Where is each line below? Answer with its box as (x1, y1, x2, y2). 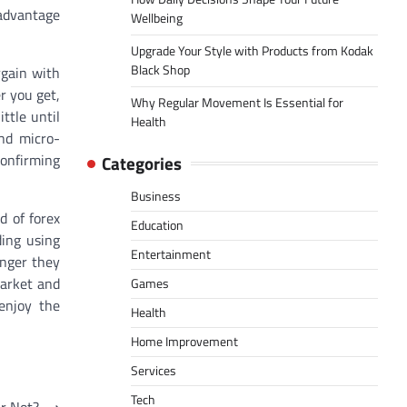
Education (131, 215, 184, 236)
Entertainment (131, 244, 211, 265)
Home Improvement (131, 332, 238, 352)
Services (131, 361, 176, 382)
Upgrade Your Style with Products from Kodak (131, 41, 373, 62)
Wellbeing (131, 8, 183, 29)
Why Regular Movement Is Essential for (131, 93, 343, 114)
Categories (102, 150, 182, 177)
